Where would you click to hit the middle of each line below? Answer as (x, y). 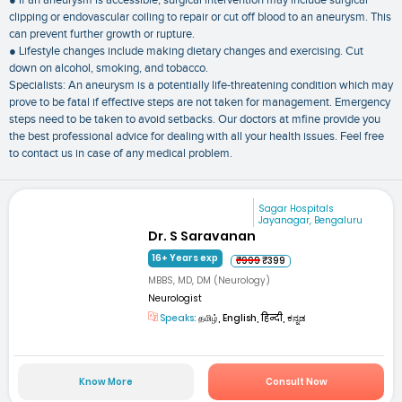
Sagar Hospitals (297, 208)
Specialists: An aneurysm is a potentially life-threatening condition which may (201, 86)
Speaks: (178, 319)
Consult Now (296, 381)
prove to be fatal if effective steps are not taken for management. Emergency (200, 103)
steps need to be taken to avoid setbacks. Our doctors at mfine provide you (195, 120)
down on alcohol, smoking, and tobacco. (109, 69)
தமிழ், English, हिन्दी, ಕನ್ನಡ (252, 319)
